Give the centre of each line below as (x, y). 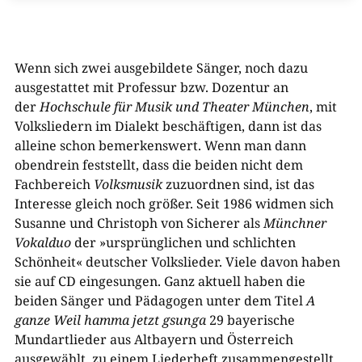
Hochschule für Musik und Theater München (174, 107)
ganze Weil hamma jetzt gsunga (110, 320)
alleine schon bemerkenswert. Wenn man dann (160, 145)
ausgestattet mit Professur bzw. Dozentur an (151, 87)
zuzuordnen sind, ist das (238, 184)
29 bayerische (250, 320)
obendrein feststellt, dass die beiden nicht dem (158, 165)
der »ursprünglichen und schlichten (183, 242)
